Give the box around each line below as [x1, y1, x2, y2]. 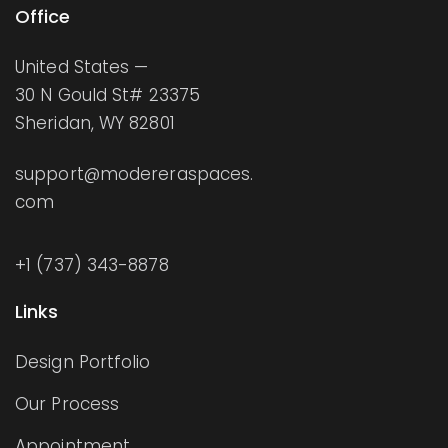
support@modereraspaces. [15, 161, 254, 186]
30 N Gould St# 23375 [15, 82, 200, 107]
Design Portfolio [15, 349, 151, 374]
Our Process [15, 391, 120, 416]
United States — [15, 54, 149, 79]
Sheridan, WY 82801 [15, 110, 175, 135]
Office [15, 3, 70, 29]
